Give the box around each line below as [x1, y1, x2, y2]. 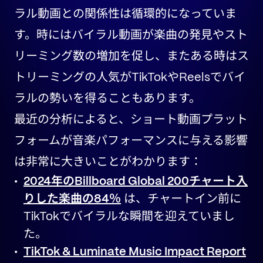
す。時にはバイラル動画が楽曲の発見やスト [14, 30, 248, 41]
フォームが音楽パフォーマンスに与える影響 [14, 136, 248, 147]
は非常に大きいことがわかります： [14, 157, 202, 168]
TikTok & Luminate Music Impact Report [23, 247, 246, 258]
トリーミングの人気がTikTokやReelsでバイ [14, 72, 245, 83]
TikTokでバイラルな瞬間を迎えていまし [23, 211, 235, 222]
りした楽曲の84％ [23, 194, 121, 205]
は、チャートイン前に [121, 194, 241, 205]
